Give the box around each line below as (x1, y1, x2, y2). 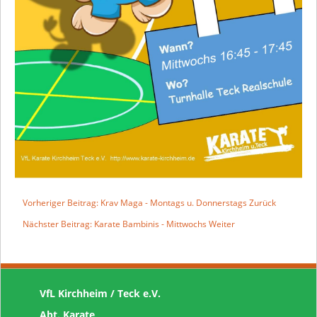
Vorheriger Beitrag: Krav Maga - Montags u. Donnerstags (23, 196, 249, 209)
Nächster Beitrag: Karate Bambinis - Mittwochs (23, 217, 209, 230)
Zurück (249, 196, 276, 209)
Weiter (209, 217, 235, 230)
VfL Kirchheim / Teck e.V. (40, 286, 161, 300)
